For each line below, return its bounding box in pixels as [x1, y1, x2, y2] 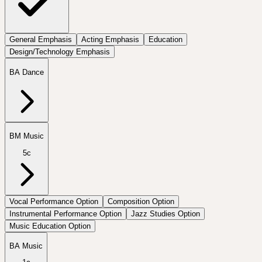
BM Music [9, 132, 44, 141]
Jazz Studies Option [131, 209, 200, 218]
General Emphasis [9, 35, 72, 44]
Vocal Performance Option [9, 196, 98, 206]
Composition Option [108, 196, 174, 206]
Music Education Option [9, 221, 91, 230]
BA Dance [9, 67, 44, 77]
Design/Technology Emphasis [9, 47, 110, 57]
